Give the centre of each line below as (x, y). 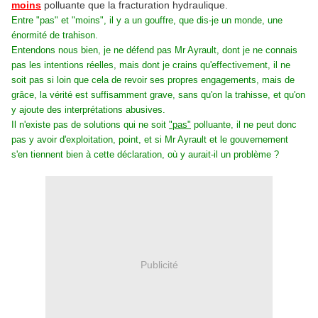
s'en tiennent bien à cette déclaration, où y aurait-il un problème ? (145, 154)
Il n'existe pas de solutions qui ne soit (90, 125)
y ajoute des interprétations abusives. (88, 110)
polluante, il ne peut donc (244, 125)
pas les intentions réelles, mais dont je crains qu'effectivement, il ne (151, 65)
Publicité (159, 264)
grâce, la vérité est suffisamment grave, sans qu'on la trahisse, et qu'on (158, 95)
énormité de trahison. (55, 35)
